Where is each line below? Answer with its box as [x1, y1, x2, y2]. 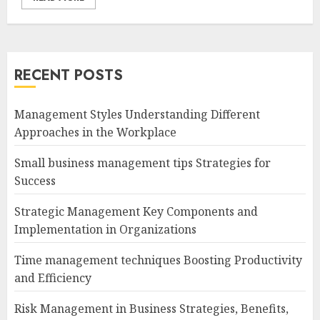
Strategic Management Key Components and [14, 204, 258, 219]
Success [14, 173, 56, 189]
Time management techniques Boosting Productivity [14, 252, 302, 268]
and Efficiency [14, 270, 91, 286]
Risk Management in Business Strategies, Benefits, [14, 301, 289, 316]
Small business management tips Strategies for [14, 155, 271, 171]
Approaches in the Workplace [14, 124, 176, 140]
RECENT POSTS [14, 65, 123, 86]
